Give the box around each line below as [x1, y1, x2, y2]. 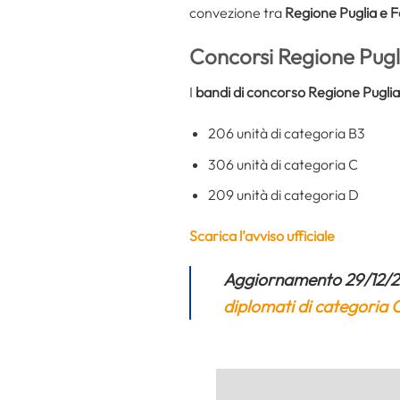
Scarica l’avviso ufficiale [189, 226, 335, 245]
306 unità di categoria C [207, 154, 358, 173]
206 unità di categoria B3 [207, 123, 365, 142]
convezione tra [189, 4, 285, 22]
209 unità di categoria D [207, 186, 359, 204]
